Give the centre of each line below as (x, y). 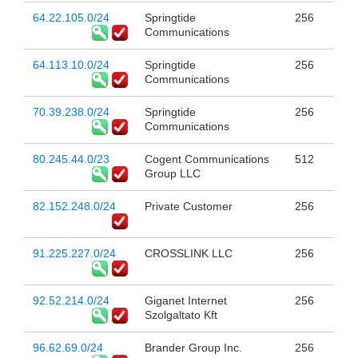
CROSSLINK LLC (188, 254)
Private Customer (188, 207)
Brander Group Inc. (193, 348)
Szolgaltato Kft (181, 315)
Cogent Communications (207, 159)
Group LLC (172, 174)
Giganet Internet (185, 301)
